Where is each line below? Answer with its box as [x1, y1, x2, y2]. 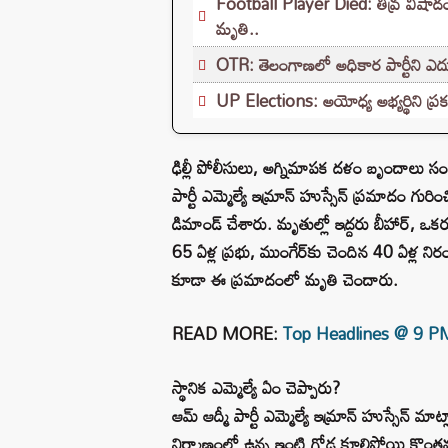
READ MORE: [172, 316, 283, 350]
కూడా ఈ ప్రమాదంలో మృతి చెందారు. [172, 262, 398, 296]
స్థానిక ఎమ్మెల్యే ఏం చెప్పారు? [172, 370, 340, 404]
